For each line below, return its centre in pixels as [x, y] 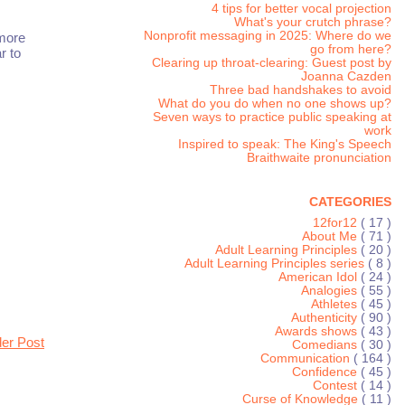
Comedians [326, 344]
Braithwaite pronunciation [319, 158]
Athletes [335, 304]
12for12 [336, 222]
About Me [331, 236]
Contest [336, 385]
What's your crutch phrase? [312, 23]
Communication [306, 358]
